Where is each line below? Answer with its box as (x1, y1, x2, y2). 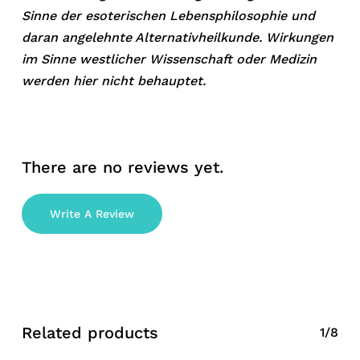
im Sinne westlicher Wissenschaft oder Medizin (21, 51, 317, 67)
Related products (21, 323, 158, 343)
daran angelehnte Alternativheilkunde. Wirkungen (21, 30, 333, 46)
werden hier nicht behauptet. (21, 73, 206, 89)
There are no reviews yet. (21, 157, 223, 178)
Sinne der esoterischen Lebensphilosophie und (21, 8, 315, 24)
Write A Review (49, 207, 134, 221)
